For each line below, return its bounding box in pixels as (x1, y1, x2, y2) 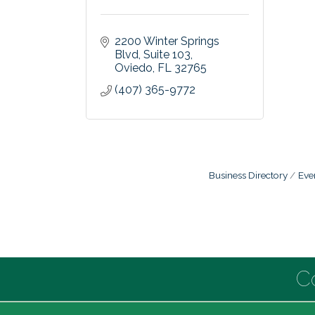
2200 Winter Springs (115, 34, 219, 49)
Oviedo (115, 61, 153, 75)
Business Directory (209, 169, 288, 181)
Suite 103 (143, 48, 191, 62)
